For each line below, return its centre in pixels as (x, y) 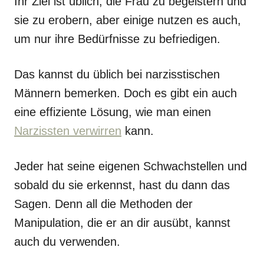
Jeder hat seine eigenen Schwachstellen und (131, 166)
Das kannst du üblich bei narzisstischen (117, 74)
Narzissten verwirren (68, 131)
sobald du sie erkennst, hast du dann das (122, 185)
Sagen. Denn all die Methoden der (103, 204)
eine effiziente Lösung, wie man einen (113, 112)
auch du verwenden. (69, 242)
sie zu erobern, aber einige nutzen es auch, (128, 20)
